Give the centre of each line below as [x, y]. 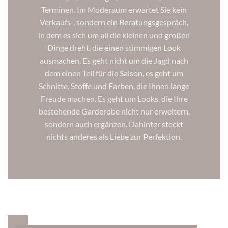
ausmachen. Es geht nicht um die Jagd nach [114, 61]
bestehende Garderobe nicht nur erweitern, [114, 111]
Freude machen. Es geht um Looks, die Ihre [114, 99]
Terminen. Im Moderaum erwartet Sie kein [114, 10]
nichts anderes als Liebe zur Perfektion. [114, 137]
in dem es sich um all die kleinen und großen [114, 35]
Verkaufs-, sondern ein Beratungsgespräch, [114, 22]
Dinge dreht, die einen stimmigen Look [114, 48]
